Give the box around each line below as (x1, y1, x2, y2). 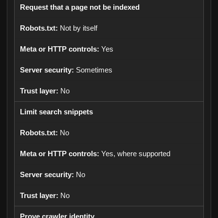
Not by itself (60, 24, 97, 32)
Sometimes (76, 66, 112, 74)
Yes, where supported (101, 150, 170, 158)
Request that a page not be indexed (20, 3, 140, 11)
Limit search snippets (20, 108, 93, 116)
